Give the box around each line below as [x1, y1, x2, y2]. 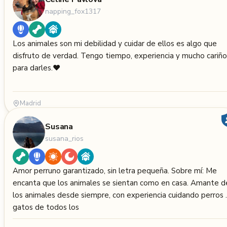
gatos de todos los [13, 202, 79, 212]
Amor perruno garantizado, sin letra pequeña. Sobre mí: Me [13, 166, 171, 176]
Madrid [20, 99, 41, 108]
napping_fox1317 [45, 6, 101, 16]
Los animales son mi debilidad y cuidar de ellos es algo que [13, 39, 217, 49]
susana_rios [45, 133, 84, 143]
